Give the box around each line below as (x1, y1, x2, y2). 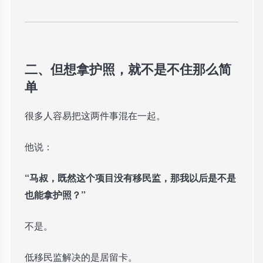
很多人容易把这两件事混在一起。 (25, 109, 166, 123)
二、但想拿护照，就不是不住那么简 (25, 59, 231, 79)
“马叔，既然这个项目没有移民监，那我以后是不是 (25, 171, 236, 185)
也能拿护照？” (25, 188, 86, 202)
